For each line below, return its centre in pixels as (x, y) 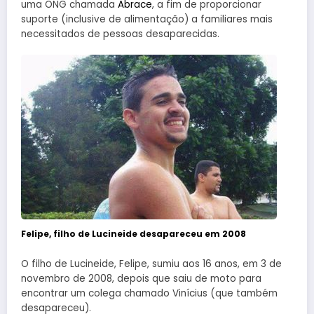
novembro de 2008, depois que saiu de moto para (141, 278)
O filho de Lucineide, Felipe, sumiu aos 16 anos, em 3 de (151, 264)
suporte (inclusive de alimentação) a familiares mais (147, 19)
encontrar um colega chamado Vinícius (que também (149, 293)
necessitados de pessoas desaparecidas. (120, 34)
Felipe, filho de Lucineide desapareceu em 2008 (134, 234)
